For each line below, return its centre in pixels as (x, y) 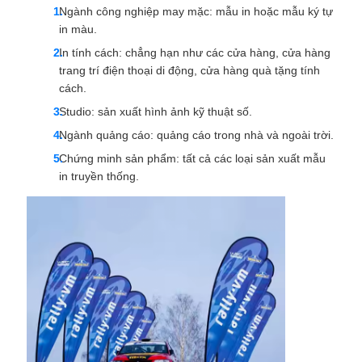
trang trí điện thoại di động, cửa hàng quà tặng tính (189, 70)
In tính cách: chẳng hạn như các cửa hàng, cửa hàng (194, 52)
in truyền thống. (99, 176)
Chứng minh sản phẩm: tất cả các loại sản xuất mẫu (192, 158)
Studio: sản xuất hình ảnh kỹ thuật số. (155, 111)
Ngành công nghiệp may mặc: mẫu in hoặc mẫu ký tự (196, 11)
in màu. (78, 29)
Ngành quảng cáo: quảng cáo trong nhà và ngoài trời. (196, 135)
